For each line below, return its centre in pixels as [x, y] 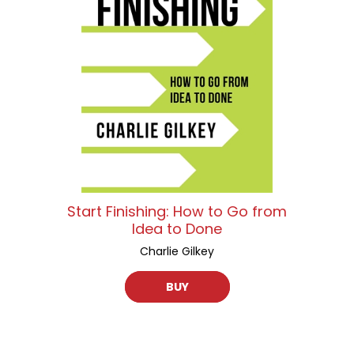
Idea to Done [177, 229]
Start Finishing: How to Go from [177, 212]
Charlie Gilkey [177, 252]
